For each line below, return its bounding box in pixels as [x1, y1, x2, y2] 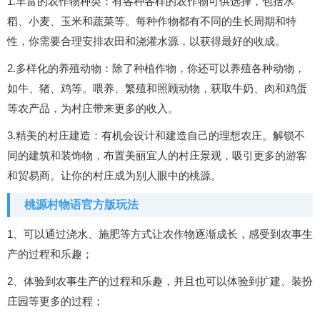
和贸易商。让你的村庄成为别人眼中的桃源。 [7, 169, 221, 181]
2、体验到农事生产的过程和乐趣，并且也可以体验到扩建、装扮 [7, 275, 313, 287]
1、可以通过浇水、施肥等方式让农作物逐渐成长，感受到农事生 [7, 228, 313, 240]
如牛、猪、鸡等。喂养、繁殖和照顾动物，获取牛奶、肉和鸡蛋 [7, 82, 307, 94]
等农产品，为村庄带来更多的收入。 [7, 102, 179, 114]
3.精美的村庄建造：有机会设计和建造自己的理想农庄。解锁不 [7, 129, 305, 141]
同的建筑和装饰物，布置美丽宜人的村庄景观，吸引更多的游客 [7, 149, 307, 161]
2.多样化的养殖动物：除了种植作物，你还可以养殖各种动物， [7, 62, 305, 74]
